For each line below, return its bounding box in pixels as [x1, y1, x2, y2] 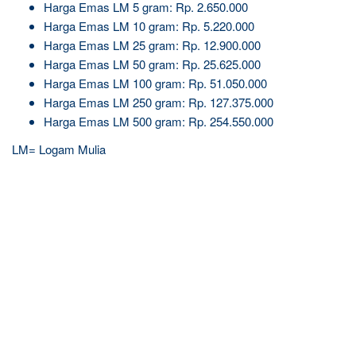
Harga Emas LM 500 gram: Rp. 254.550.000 [44, 112, 273, 130]
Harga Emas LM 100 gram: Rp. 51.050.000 [44, 74, 267, 91]
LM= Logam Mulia [12, 141, 106, 158]
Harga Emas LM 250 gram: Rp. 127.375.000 [44, 93, 273, 110]
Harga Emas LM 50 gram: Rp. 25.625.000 [44, 55, 261, 72]
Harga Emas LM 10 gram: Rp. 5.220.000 [44, 17, 254, 34]
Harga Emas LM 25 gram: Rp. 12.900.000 [44, 36, 261, 53]
